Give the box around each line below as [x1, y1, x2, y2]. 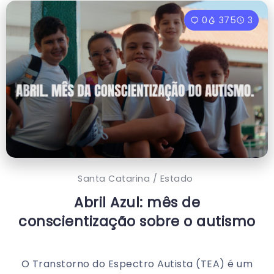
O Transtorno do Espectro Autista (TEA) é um [21, 257, 253, 272]
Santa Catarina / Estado [78, 172, 193, 185]
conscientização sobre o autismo [18, 212, 256, 232]
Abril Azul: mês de [74, 193, 200, 213]
